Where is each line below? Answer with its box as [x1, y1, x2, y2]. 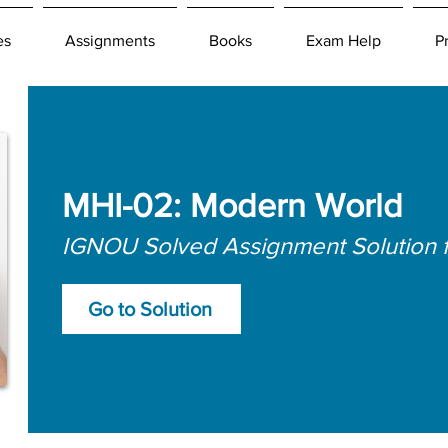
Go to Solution [87, 297, 212, 320]
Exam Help [306, 32, 381, 49]
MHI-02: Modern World [62, 186, 403, 224]
